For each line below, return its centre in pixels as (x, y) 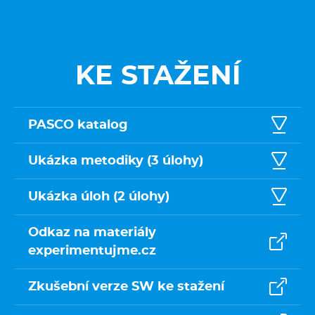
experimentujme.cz (92, 251)
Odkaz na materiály (92, 233)
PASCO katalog (78, 125)
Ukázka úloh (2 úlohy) (99, 197)
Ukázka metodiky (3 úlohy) (116, 161)
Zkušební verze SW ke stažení (126, 287)
